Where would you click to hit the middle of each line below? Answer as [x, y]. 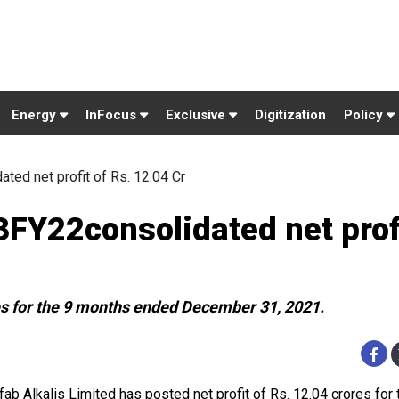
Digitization [290, 115]
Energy [36, 115]
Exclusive [197, 115]
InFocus [113, 115]
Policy [365, 115]
